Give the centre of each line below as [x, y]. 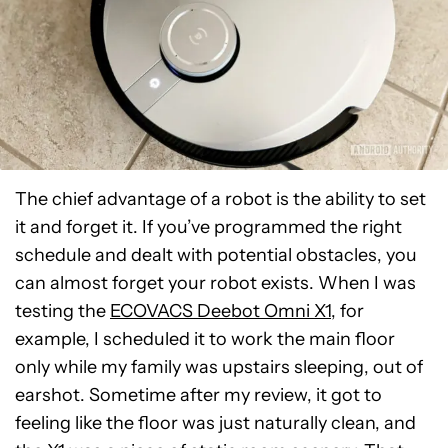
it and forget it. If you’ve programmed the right [208, 227]
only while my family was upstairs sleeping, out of [219, 367]
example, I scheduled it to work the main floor [205, 339]
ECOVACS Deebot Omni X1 [220, 311]
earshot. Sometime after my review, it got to [198, 395]
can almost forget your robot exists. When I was [215, 283]
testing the [62, 311]
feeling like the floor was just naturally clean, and [215, 423]
